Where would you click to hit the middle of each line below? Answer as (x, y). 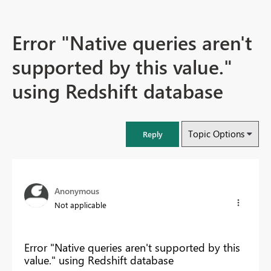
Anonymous (77, 191)
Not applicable (80, 205)
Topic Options (216, 134)
